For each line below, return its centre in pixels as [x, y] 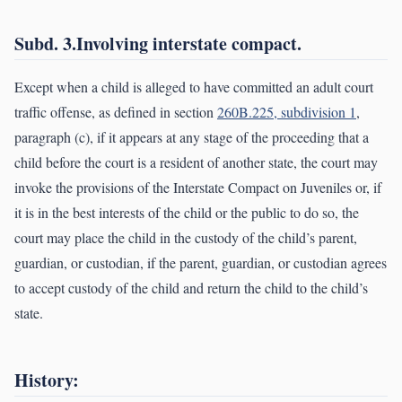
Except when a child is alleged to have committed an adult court [194, 87]
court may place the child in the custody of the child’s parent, [186, 238]
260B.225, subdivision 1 [287, 112]
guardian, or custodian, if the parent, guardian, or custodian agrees [201, 263]
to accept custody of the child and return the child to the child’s [191, 288]
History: [47, 380]
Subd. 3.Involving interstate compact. [158, 44]
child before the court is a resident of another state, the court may [196, 162]
